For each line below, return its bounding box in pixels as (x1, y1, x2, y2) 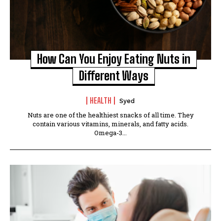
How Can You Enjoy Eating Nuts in (37, 51, 190, 66)
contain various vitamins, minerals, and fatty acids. (33, 119, 188, 128)
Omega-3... (94, 128, 127, 137)
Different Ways (79, 68, 148, 83)
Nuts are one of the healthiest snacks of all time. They (27, 110, 194, 119)
